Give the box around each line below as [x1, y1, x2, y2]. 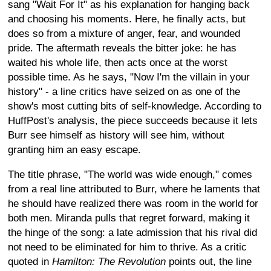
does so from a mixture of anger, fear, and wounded [8, 27, 240, 39]
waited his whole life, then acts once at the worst [8, 56, 227, 68]
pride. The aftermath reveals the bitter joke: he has [8, 42, 237, 54]
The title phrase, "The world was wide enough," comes [8, 168, 252, 180]
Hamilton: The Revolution [52, 255, 166, 267]
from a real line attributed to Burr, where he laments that [8, 183, 260, 195]
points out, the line [166, 255, 252, 267]
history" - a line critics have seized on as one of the [8, 85, 240, 97]
